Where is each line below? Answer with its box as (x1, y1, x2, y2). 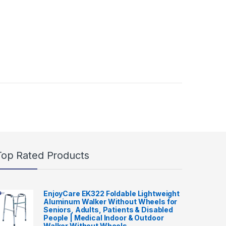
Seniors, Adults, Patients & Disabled (43, 205, 173, 214)
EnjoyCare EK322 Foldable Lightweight (43, 189, 180, 198)
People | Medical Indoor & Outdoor (43, 213, 164, 222)
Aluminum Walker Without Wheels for (43, 197, 178, 206)
